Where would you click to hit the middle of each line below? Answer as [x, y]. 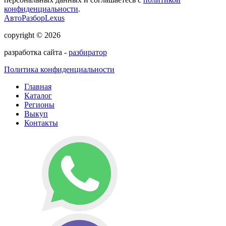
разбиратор [88, 52]
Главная [38, 86]
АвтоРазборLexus [34, 18]
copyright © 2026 [32, 35]
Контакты [41, 123]
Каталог [38, 95]
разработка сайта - [36, 52]
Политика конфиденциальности [59, 69]
